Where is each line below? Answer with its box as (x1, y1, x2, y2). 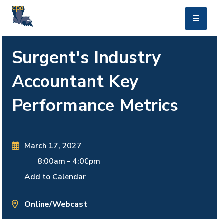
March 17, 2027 (24, 140, 82, 152)
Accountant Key (12, 69, 139, 93)
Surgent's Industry (12, 45, 161, 69)
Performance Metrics (12, 93, 178, 117)
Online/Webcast (24, 198, 87, 210)
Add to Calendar (24, 172, 86, 183)
